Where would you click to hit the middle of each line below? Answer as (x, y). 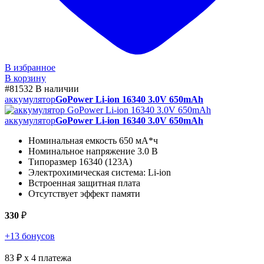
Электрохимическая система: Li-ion (100, 173)
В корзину (25, 78)
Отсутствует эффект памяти (84, 194)
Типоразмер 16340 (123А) (80, 162)
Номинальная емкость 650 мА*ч (93, 141)
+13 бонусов (30, 236)
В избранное (30, 68)
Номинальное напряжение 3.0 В (93, 151)
